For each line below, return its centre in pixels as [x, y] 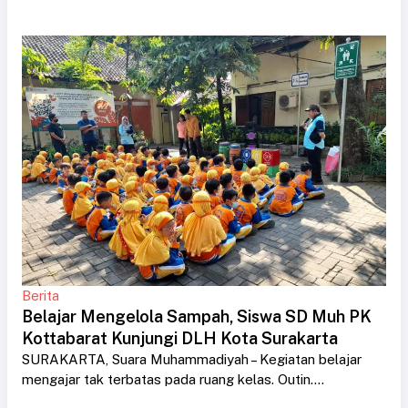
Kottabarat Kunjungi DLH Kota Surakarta [180, 338]
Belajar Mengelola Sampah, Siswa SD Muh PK [197, 316]
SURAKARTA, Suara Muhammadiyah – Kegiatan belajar [192, 359]
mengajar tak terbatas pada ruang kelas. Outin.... [173, 379]
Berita [41, 295]
